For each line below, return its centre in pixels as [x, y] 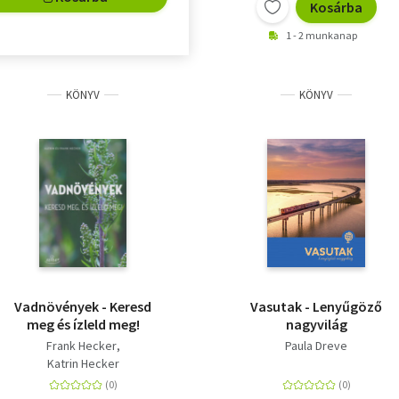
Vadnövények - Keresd [83, 306]
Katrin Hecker [83, 363]
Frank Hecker [81, 345]
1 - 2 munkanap [322, 35]
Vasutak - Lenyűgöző [316, 306]
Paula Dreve [316, 345]
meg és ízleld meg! [83, 324]
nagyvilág [316, 324]
